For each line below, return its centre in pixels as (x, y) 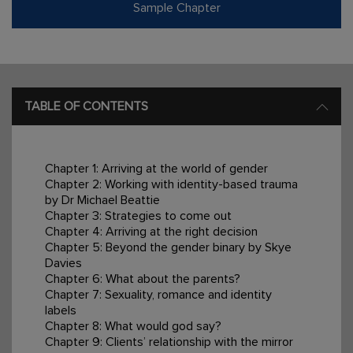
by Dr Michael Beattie (102, 200)
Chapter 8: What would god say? (134, 326)
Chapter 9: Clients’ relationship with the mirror (169, 342)
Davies (65, 263)
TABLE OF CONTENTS (86, 106)
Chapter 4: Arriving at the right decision (152, 231)
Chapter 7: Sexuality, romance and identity (158, 294)
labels (62, 310)
